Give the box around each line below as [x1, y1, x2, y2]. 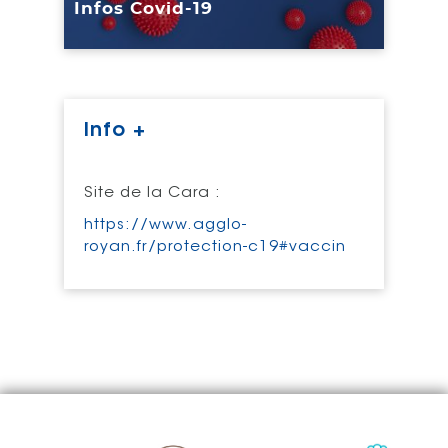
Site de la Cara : [84, 185, 221, 201]
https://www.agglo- [84, 217, 247, 233]
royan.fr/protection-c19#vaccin [84, 239, 346, 255]
